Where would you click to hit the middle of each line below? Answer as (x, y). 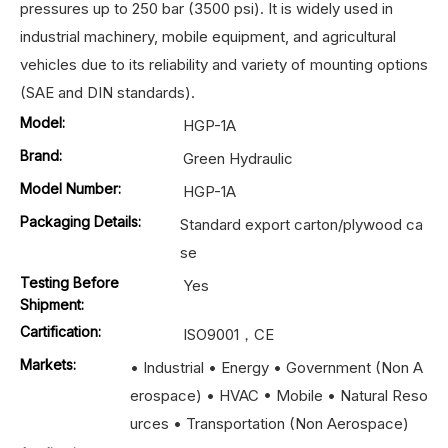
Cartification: (60, 331)
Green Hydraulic (238, 158)
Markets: (48, 364)
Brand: (41, 155)
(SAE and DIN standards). (107, 92)
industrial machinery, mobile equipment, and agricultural (208, 36)
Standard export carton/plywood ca (302, 224)
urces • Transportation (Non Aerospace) (269, 423)
